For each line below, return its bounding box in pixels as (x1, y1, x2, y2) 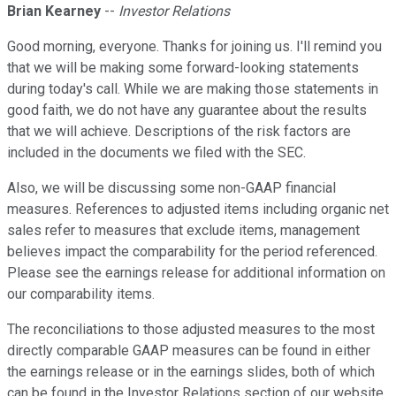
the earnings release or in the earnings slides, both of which (7, 363, 375, 381)
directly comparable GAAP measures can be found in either (7, 342, 370, 360)
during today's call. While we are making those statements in (7, 80, 378, 98)
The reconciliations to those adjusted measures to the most (7, 321, 375, 339)
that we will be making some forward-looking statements (7, 59, 359, 77)
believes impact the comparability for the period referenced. (7, 243, 377, 261)
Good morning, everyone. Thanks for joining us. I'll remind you (7, 38, 382, 56)
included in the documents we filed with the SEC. (7, 144, 306, 162)
